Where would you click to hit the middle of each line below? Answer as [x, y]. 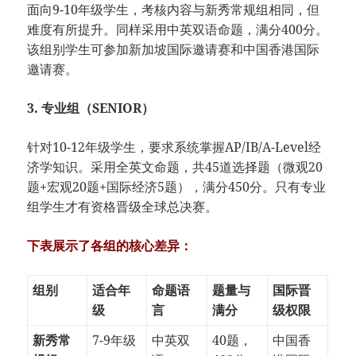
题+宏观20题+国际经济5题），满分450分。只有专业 [177, 187]
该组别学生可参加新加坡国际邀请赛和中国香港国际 [174, 50]
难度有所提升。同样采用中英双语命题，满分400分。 [178, 30]
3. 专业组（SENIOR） [91, 108]
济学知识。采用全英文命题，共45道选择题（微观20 [175, 167]
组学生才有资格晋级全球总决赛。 [123, 207]
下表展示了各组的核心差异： [110, 246]
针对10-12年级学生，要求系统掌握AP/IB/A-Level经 [174, 147]
